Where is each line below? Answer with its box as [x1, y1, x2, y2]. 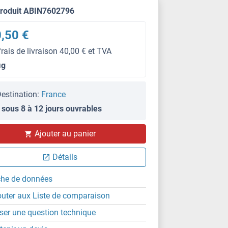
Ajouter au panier [34, 129, 96, 138]
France [41, 90, 66, 99]
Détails [52, 152, 78, 162]
